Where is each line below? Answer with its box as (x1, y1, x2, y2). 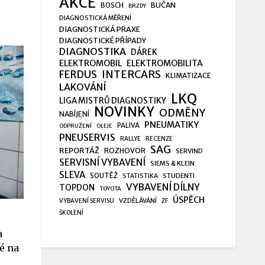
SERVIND (175, 146, 203, 155)
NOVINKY (93, 103, 154, 120)
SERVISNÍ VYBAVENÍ (59, 156, 146, 168)
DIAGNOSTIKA (59, 45, 126, 57)
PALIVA (117, 121, 140, 130)
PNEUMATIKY (144, 119, 199, 130)
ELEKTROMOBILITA (126, 57, 203, 69)
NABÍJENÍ (59, 109, 89, 118)
